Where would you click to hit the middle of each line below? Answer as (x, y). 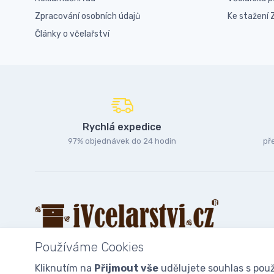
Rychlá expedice (122, 127)
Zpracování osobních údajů (87, 17)
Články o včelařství (72, 34)
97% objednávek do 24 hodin (122, 141)
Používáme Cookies (89, 247)
